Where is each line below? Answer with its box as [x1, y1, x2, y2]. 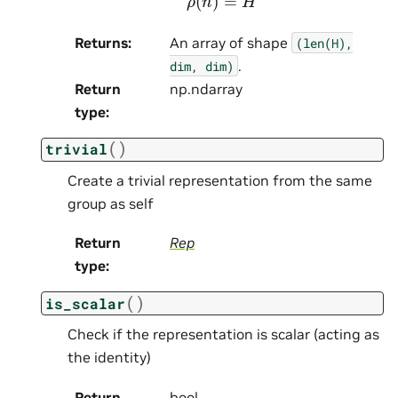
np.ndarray [169, 79, 243, 98]
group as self [68, 194, 154, 212]
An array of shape [169, 33, 291, 52]
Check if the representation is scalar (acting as [68, 325, 379, 344]
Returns [75, 33, 128, 52]
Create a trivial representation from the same [68, 171, 372, 189]
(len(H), [295, 34, 353, 52]
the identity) [68, 348, 151, 367]
